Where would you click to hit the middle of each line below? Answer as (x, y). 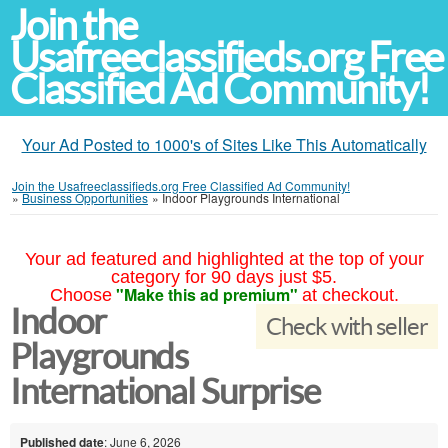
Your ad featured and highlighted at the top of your (224, 259)
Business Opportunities (85, 197)
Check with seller (346, 326)
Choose (80, 295)
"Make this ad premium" (206, 294)
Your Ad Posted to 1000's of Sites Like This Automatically (224, 144)
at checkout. (350, 295)
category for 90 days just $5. (224, 277)
